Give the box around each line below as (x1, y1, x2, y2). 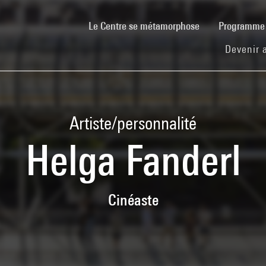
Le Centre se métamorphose (88, 19, 199, 32)
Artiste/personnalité (69, 112, 197, 133)
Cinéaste (107, 190, 159, 209)
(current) (199, 18, 234, 31)
